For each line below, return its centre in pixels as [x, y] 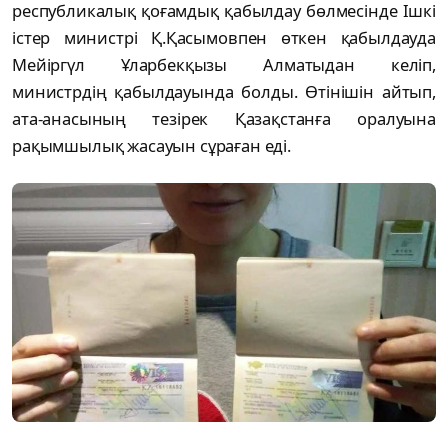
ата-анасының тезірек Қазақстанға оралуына [224, 119]
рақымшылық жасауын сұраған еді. [153, 146]
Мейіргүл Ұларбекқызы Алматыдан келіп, [224, 65]
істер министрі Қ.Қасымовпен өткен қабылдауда [224, 38]
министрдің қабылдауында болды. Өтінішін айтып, [224, 92]
